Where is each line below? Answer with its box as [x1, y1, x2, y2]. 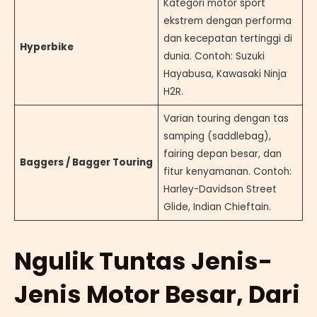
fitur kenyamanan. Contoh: [163, 164, 292, 178]
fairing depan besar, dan [163, 146, 282, 161]
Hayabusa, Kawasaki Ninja [163, 67, 287, 81]
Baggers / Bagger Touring [19, 155, 153, 169]
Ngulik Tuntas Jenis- [14, 243, 272, 278]
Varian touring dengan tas [163, 111, 289, 125]
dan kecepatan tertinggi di [163, 31, 292, 45]
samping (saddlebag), [163, 129, 271, 143]
